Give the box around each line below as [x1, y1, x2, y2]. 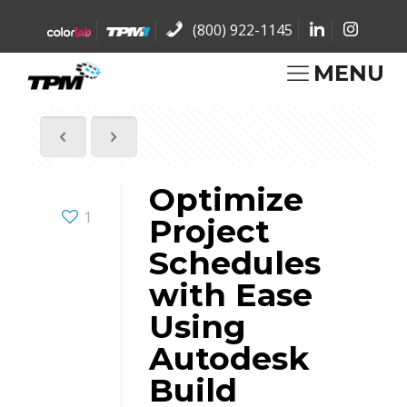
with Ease [148, 274, 313, 314]
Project [148, 211, 270, 251]
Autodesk [148, 338, 309, 378]
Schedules [148, 243, 321, 283]
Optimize [148, 179, 303, 219]
